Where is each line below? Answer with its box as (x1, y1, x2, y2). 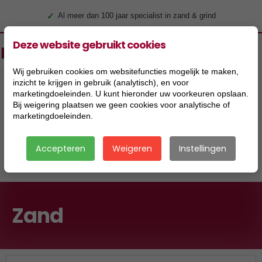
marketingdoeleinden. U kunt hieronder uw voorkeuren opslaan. (13, 88, 249, 98)
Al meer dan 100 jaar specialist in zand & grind (57, 11, 216, 20)
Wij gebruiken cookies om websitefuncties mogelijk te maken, (13, 66, 239, 76)
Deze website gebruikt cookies (13, 37, 166, 52)
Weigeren (112, 142, 152, 154)
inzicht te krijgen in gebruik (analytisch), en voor (13, 77, 189, 87)
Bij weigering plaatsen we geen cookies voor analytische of (13, 99, 230, 109)
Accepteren (36, 142, 85, 154)
